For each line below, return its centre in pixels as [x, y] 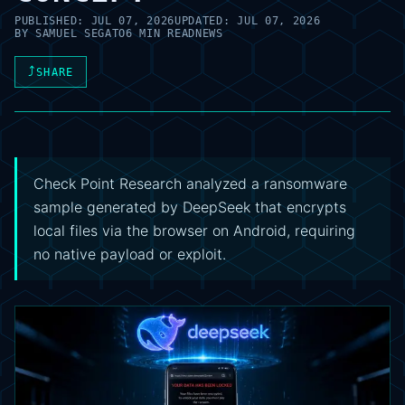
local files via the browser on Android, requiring [194, 231]
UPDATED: [206, 21]
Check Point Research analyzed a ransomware [190, 184]
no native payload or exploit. [130, 254]
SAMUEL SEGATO [81, 33]
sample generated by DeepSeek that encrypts [190, 207]
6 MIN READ [160, 33]
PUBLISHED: [53, 21]
